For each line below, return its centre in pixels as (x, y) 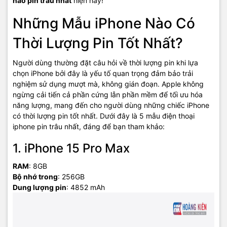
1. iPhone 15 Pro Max (71, 148)
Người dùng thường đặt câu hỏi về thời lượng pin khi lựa (105, 63)
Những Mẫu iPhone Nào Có (104, 23)
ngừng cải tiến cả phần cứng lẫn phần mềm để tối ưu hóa (108, 94)
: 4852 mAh (86, 187)
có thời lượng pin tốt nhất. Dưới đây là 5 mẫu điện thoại (104, 116)
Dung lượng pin (40, 187)
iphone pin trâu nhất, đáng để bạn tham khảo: (89, 126)
